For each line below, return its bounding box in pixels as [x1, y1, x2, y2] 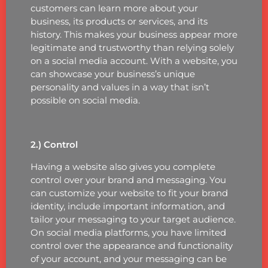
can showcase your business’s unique [30, 68, 195, 80]
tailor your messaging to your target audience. [30, 213, 236, 225]
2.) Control [30, 138, 78, 150]
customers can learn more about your [30, 2, 198, 14]
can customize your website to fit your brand [30, 187, 228, 199]
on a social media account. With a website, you [30, 54, 237, 66]
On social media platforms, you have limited [30, 226, 226, 238]
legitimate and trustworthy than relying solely [30, 41, 234, 53]
